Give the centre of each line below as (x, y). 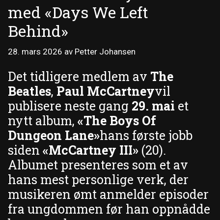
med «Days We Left (78, 12)
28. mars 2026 (35, 52)
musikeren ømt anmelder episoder (108, 194)
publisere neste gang (70, 106)
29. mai (153, 106)
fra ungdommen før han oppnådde (109, 209)
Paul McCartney (106, 91)
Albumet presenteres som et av (98, 165)
